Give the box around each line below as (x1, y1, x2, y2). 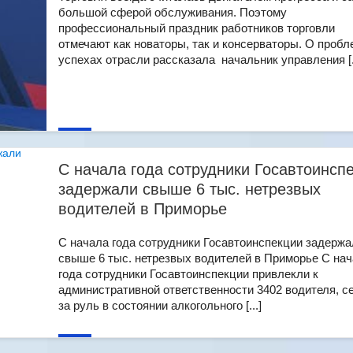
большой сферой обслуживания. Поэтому (58, 6, 287, 19)
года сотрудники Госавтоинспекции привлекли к (58, 267, 318, 281)
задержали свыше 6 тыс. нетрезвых (58, 180, 321, 198)
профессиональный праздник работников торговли (58, 21, 335, 35)
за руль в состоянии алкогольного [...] (58, 299, 262, 312)
